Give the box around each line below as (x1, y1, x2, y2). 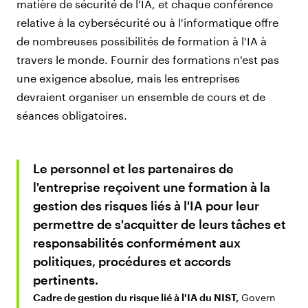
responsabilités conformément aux (33, 234, 241, 250)
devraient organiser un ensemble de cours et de (16, 89, 265, 103)
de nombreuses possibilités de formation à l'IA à (16, 34, 267, 47)
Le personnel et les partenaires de (33, 160, 234, 176)
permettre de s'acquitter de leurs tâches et (33, 216, 286, 232)
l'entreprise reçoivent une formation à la (33, 179, 270, 195)
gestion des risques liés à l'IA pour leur (33, 197, 259, 213)
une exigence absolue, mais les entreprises (16, 71, 240, 85)
